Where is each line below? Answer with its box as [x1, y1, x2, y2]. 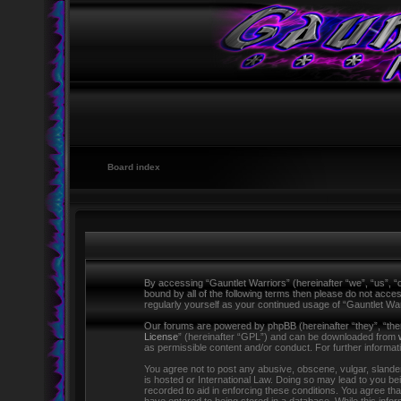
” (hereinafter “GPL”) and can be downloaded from [178, 331, 398, 342]
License [144, 331, 178, 342]
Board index [107, 162, 160, 172]
